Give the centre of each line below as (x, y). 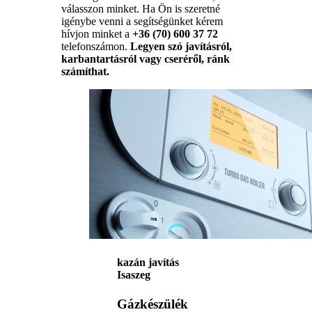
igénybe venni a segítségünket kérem (142, 21)
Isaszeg (134, 275)
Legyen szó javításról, (181, 46)
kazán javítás (148, 263)
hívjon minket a (97, 33)
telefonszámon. (96, 46)
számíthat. (85, 71)
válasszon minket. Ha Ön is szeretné (141, 8)
